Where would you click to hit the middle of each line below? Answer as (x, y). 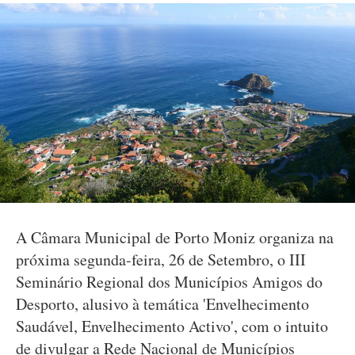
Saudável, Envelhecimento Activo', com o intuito (172, 326)
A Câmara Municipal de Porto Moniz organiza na (175, 237)
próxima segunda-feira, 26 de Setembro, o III (161, 260)
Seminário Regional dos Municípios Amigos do (169, 282)
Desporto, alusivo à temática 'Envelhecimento (162, 304)
